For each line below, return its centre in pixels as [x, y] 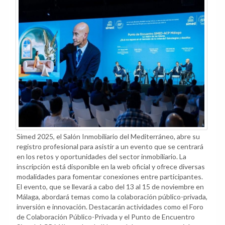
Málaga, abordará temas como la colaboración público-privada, [112, 197]
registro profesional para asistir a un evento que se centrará [110, 147]
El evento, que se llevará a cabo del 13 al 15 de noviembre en [110, 187]
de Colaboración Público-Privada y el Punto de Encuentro [106, 217]
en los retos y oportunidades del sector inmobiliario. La [101, 157]
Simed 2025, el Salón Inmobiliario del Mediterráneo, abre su [108, 137]
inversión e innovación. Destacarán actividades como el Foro [110, 207]
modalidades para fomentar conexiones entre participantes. [110, 177]
